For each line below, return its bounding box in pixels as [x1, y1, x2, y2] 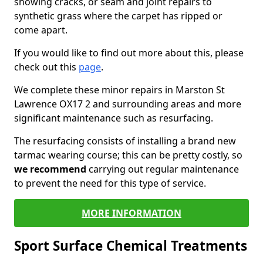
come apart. [14, 23, 68, 36]
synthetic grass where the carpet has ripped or [14, 9, 222, 22]
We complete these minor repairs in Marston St [14, 83, 225, 96]
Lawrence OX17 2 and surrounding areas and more [14, 97, 241, 110]
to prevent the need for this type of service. [14, 177, 208, 190]
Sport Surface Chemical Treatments [14, 237, 247, 255]
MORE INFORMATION [82, 207, 181, 220]
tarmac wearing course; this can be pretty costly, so [14, 149, 242, 161]
